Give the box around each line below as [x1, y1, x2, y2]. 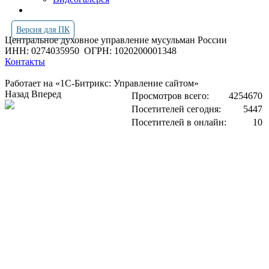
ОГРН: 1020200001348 [84, 46, 177, 56]
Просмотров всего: [131, 91, 209, 101]
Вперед [31, 89, 61, 99]
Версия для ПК [16, 25, 70, 34]
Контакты [5, 56, 45, 67]
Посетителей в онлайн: [131, 117, 226, 127]
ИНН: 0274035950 [5, 46, 84, 56]
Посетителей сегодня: [131, 104, 221, 114]
